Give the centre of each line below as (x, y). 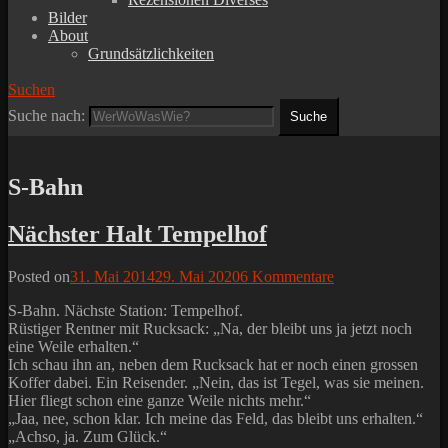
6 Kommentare (287, 277)
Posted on (39, 277)
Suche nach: (46, 116)
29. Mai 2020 (197, 277)
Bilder (67, 18)
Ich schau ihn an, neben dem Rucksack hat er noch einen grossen (213, 365)
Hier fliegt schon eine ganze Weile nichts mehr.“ (159, 401)
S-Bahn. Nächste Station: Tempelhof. (125, 311)
